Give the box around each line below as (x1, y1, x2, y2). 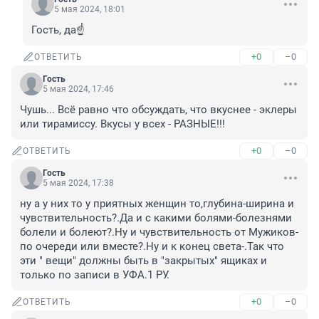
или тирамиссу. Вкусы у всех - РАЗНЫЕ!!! (20, 117, 225, 131)
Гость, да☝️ (31, 23, 85, 37)
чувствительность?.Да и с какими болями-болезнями (20, 211, 292, 225)
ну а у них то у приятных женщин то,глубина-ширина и (20, 197, 294, 211)
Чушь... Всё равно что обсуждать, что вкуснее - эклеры (20, 103, 297, 117)
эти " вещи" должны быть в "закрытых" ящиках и (20, 254, 267, 268)
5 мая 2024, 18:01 (54, 4, 125, 15)
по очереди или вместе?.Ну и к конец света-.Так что (20, 240, 284, 253)
